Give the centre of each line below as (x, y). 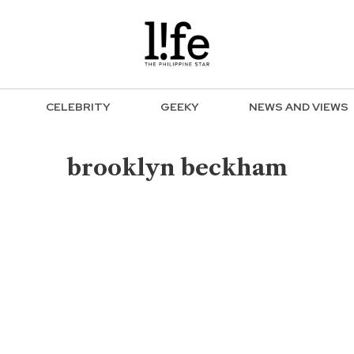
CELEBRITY (78, 107)
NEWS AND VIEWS (299, 107)
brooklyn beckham (177, 168)
